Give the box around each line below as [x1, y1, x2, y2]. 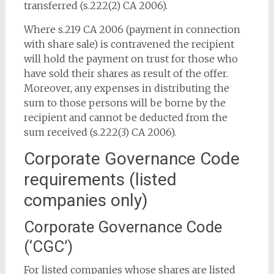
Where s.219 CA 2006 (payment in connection [23, 23, 240, 35]
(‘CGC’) [23, 237, 73, 256]
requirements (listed [23, 169, 177, 190]
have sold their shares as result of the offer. [23, 67, 228, 80]
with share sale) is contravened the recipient [23, 38, 234, 50]
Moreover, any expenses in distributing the [23, 82, 229, 94]
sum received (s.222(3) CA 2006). [23, 126, 176, 138]
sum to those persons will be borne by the [23, 97, 226, 109]
